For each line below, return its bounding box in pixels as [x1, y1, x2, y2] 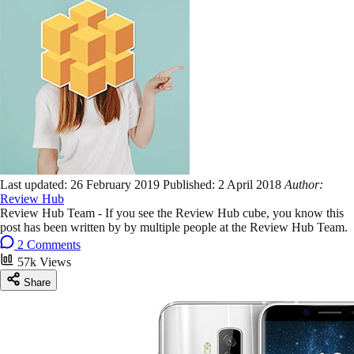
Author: [284, 177, 323, 191]
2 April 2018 [218, 177, 284, 191]
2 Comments [17, 237, 81, 251]
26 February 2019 [70, 177, 163, 191]
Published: [163, 177, 218, 191]
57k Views [17, 254, 71, 269]
